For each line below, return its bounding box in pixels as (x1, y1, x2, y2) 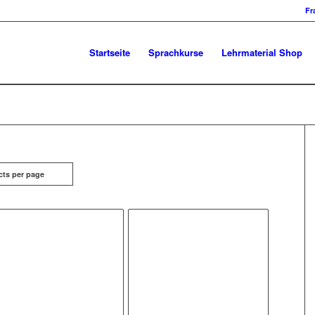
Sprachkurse (148, 46, 203, 59)
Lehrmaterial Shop (221, 46, 302, 59)
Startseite (89, 46, 130, 59)
